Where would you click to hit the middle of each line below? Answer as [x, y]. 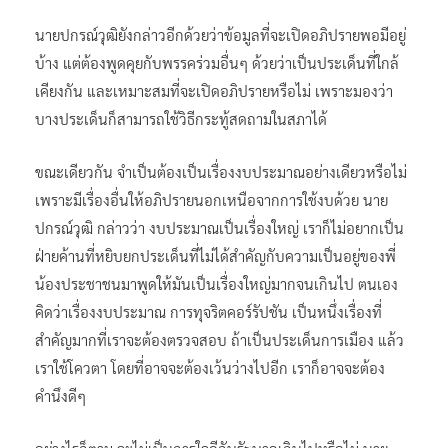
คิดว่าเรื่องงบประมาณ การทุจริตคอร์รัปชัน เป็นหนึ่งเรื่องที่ [208, 311]
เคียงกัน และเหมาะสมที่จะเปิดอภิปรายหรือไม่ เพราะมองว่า [214, 90]
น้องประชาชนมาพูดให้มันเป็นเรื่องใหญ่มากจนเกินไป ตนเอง [216, 283]
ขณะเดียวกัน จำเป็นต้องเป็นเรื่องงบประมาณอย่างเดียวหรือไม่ [221, 171]
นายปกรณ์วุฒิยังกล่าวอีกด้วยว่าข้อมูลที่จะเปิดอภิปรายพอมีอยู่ [220, 34]
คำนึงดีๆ [60, 395]
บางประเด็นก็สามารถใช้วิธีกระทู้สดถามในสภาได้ [181, 118]
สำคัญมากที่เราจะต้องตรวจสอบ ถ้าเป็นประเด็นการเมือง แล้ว [219, 339]
